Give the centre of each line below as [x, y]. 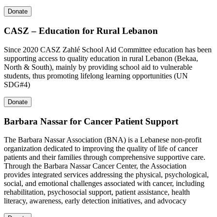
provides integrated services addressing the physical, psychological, [106, 175]
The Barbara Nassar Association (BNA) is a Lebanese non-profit [103, 140]
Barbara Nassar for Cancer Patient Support [91, 121]
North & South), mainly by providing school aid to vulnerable [98, 67]
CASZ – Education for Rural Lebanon [81, 31]
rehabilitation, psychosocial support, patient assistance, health [97, 192]
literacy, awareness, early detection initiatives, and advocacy [95, 201]
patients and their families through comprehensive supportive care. [105, 157]
